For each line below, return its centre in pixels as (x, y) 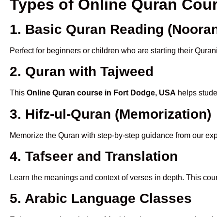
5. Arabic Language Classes (101, 199)
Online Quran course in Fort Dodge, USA (101, 93)
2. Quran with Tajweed (82, 72)
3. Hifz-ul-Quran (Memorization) (110, 114)
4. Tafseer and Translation (94, 156)
